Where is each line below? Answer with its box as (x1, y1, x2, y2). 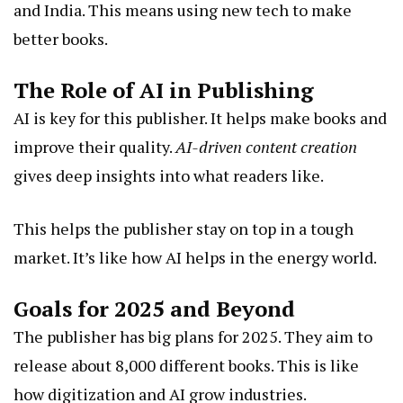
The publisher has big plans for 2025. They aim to (13, 326, 372, 348)
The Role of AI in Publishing (13, 76, 314, 105)
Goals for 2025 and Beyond (13, 294, 295, 324)
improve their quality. (13, 136, 175, 158)
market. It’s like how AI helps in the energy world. (13, 246, 377, 269)
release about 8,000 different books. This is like (13, 354, 359, 377)
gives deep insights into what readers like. (13, 165, 324, 187)
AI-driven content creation (175, 136, 357, 158)
